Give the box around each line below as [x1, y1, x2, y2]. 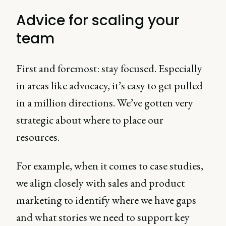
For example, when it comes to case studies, [16, 158, 203, 173]
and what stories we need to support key [16, 210, 190, 224]
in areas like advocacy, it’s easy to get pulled [16, 78, 203, 93]
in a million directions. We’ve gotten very [16, 95, 193, 110]
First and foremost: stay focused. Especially [16, 61, 202, 76]
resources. [16, 130, 62, 144]
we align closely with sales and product [16, 176, 185, 190]
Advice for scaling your [16, 11, 180, 30]
